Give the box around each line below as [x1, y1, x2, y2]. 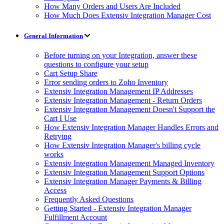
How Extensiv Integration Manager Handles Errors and [44, 122, 218, 131]
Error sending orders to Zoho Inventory [44, 77, 168, 86]
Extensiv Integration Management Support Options [44, 167, 204, 176]
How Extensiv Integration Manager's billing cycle [44, 140, 200, 149]
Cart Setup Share [44, 68, 97, 77]
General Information [24, 31, 83, 39]
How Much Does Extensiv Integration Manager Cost [44, 10, 211, 19]
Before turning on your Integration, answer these [44, 50, 197, 59]
